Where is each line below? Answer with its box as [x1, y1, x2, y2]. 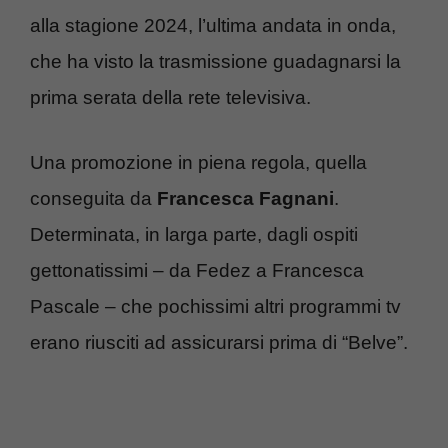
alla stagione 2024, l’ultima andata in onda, [30, 15, 396, 37]
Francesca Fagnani [157, 187, 334, 209]
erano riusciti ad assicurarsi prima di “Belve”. [30, 331, 408, 353]
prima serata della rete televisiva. [30, 87, 311, 109]
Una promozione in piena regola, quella [30, 151, 367, 173]
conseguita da [30, 187, 157, 209]
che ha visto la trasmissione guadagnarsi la [30, 51, 401, 73]
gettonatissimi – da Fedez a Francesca [30, 259, 364, 281]
